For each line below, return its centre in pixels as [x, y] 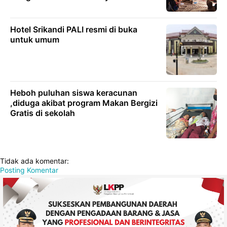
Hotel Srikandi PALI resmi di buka [74, 30]
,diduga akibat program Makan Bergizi [84, 103]
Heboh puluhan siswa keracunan [74, 93]
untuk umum [35, 40]
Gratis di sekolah [43, 113]
